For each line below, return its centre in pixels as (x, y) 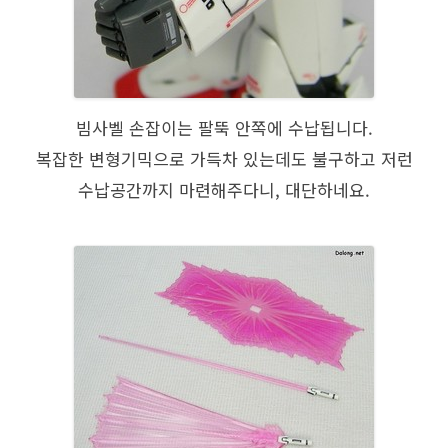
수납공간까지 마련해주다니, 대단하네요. (224, 189)
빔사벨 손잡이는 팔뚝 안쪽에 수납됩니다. (224, 127)
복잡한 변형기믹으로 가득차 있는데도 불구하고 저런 (224, 158)
